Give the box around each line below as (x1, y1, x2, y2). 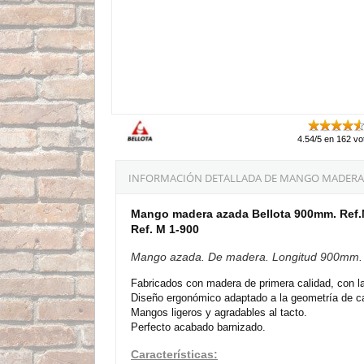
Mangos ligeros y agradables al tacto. (131, 305, 307, 318)
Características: (131, 347, 218, 361)
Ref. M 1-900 (131, 222, 199, 236)
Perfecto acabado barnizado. (131, 320, 266, 333)
